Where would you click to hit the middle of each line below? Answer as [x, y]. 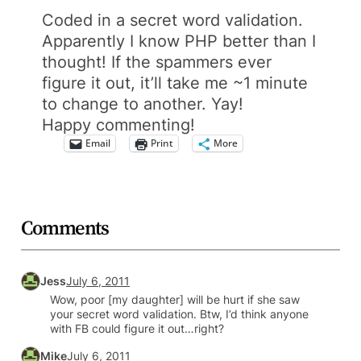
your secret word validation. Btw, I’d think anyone [180, 314]
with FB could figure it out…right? [137, 329]
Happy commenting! [119, 124]
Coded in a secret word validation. [173, 20]
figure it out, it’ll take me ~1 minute [175, 83]
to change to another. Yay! [143, 104]
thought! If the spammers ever [157, 62]
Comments [65, 227]
